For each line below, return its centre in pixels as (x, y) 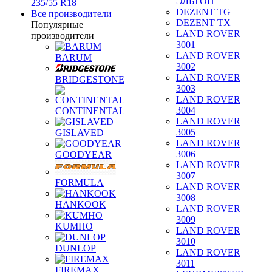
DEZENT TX (203, 23)
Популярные (57, 25)
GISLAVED (80, 133)
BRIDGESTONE (90, 79)
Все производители (71, 14)
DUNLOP (76, 248)
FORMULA (80, 182)
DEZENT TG (203, 12)
